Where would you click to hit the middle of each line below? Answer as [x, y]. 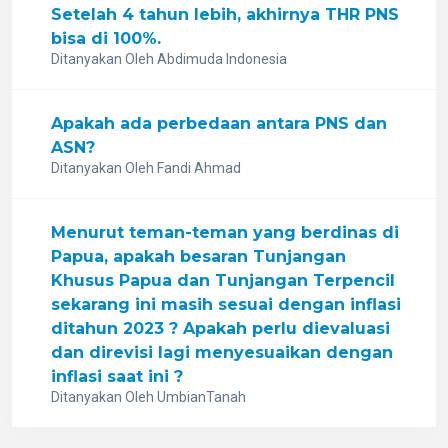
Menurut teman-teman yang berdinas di [225, 232]
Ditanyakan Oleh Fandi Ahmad [146, 168]
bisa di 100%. [106, 38]
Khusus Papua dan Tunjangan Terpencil [223, 280]
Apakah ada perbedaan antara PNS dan [219, 123]
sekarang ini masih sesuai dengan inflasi [226, 304]
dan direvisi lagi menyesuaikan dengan [222, 352]
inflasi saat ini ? [117, 376]
